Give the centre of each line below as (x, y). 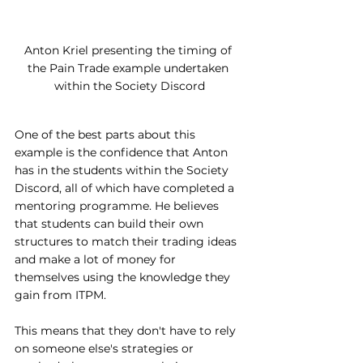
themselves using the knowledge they (124, 277)
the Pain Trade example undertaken (130, 68)
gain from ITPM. (62, 295)
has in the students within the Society (123, 170)
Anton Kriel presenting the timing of (130, 50)
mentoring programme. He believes (118, 205)
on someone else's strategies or (106, 348)
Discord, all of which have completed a (126, 188)
